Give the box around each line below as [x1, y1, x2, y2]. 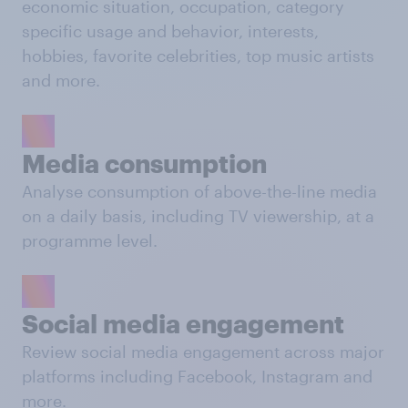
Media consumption [22, 148, 267, 178]
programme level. [22, 229, 158, 250]
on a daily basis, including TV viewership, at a [22, 205, 374, 226]
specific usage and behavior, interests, [22, 20, 319, 41]
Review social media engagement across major [22, 341, 384, 362]
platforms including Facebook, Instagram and [22, 365, 372, 386]
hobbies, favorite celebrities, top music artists [22, 45, 374, 66]
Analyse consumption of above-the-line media [22, 180, 377, 201]
